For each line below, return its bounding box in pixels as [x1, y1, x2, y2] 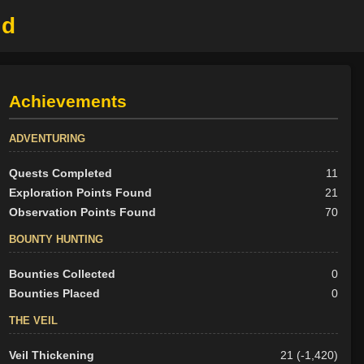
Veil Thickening [8, 349, 94, 362]
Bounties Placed [8, 287, 100, 301]
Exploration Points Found [8, 186, 152, 200]
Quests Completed [8, 167, 112, 180]
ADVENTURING [8, 132, 85, 145]
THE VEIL [8, 314, 58, 327]
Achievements [8, 92, 127, 111]
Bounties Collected [8, 267, 115, 281]
